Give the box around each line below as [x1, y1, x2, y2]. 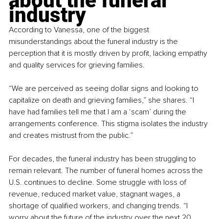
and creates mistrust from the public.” [9, 130, 133, 140]
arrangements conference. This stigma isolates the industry [9, 118, 210, 129]
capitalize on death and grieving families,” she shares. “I [9, 95, 196, 105]
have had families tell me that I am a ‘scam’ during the [9, 107, 188, 117]
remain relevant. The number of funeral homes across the [9, 165, 205, 175]
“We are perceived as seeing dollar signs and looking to [9, 83, 200, 93]
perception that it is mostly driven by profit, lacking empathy [9, 48, 209, 58]
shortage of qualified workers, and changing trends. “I [9, 200, 190, 211]
